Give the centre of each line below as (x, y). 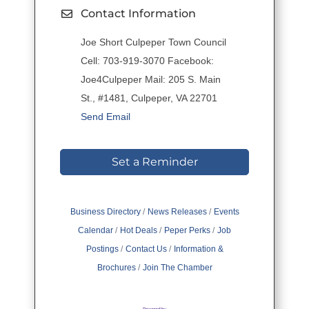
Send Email (106, 117)
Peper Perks (187, 231)
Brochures (116, 268)
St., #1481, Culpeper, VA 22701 (149, 98)
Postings (102, 249)
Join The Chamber (177, 268)
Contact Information (138, 14)
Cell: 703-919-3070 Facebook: (147, 61)
